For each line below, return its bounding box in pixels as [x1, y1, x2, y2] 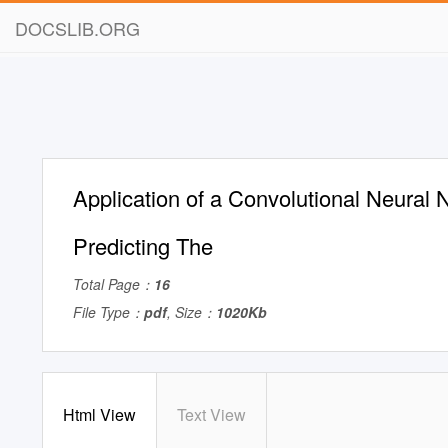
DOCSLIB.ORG [15, 15, 140, 41]
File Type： [73, 302, 144, 322]
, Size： [167, 302, 216, 322]
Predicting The [73, 230, 213, 261]
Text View [177, 403, 246, 426]
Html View [63, 403, 136, 426]
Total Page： [73, 274, 154, 294]
